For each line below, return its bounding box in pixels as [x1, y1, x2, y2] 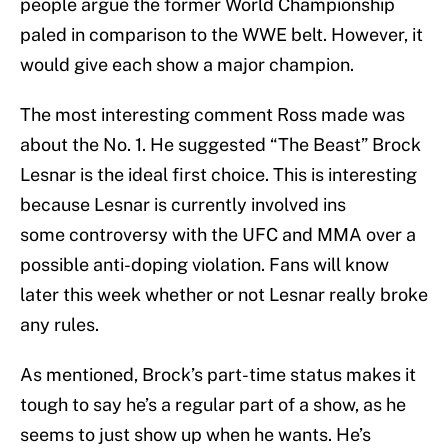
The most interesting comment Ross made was [20, 104, 405, 126]
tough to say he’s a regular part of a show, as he [20, 394, 406, 416]
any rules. [20, 314, 99, 336]
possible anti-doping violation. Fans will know [20, 254, 389, 276]
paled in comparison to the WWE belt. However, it [20, 24, 423, 46]
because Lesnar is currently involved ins [20, 194, 346, 216]
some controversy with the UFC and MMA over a [20, 224, 416, 246]
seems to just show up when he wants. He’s [20, 424, 371, 446]
